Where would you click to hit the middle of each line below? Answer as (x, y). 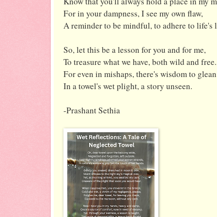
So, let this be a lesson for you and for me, (135, 49)
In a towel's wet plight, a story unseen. (128, 86)
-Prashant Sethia (93, 110)
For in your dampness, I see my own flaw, (133, 13)
